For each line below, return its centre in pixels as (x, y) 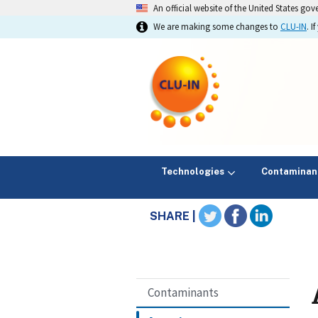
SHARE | (175, 216)
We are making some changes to (217, 26)
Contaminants (183, 293)
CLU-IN (294, 26)
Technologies (192, 171)
